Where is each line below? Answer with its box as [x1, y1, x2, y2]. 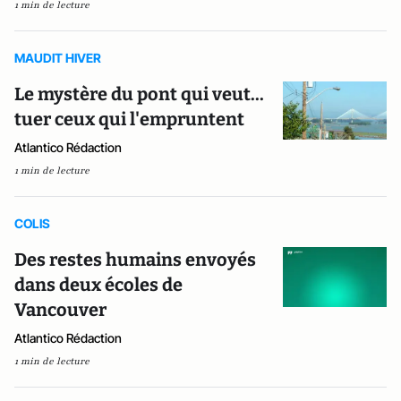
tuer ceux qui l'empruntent [14, 108, 244, 130]
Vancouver [14, 299, 107, 320]
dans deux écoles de [14, 274, 183, 295]
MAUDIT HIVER [14, 50, 101, 65]
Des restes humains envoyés [14, 249, 256, 270]
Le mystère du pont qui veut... [14, 83, 264, 105]
